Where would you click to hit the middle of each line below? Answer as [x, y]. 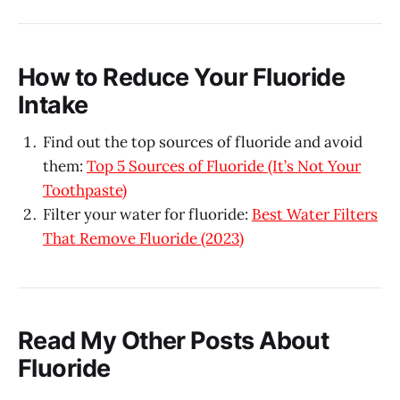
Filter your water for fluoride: [147, 215]
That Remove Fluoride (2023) [143, 239]
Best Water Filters [315, 215]
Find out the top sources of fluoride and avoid [203, 142]
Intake [53, 104]
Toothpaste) [85, 191]
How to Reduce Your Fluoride [182, 77]
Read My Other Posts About [174, 341]
